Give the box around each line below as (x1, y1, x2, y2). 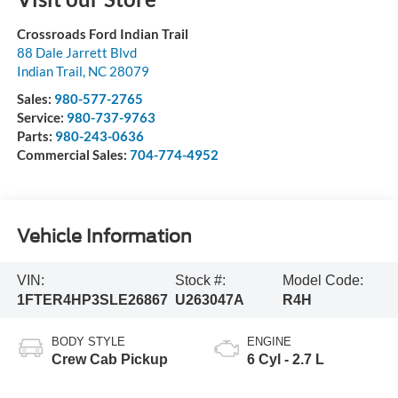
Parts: (16, 128, 55, 145)
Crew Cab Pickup (51, 352, 168, 368)
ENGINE (247, 335, 291, 349)
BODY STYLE (51, 335, 125, 349)
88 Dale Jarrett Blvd (16, 44, 137, 61)
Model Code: (283, 272, 363, 288)
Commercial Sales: (16, 147, 130, 163)
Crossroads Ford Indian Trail (16, 26, 188, 43)
